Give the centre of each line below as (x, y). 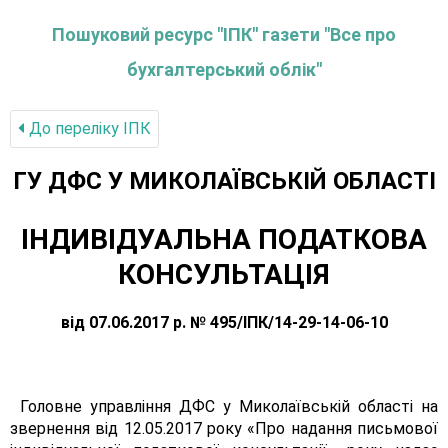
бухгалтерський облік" (224, 69)
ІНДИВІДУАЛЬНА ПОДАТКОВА (224, 239)
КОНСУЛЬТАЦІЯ (224, 274)
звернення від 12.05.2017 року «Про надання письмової (224, 428)
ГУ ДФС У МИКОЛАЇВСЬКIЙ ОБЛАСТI (224, 181)
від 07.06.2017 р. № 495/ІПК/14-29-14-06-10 (224, 322)
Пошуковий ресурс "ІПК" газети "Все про (224, 34)
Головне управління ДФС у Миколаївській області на (229, 406)
